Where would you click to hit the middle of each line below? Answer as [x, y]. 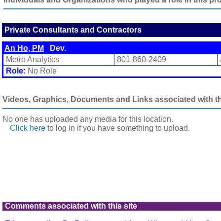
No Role [41, 71]
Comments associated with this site [71, 206]
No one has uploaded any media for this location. [88, 119]
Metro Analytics [33, 59]
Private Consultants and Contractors [73, 30]
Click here [28, 128]
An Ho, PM [24, 48]
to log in [60, 128]
